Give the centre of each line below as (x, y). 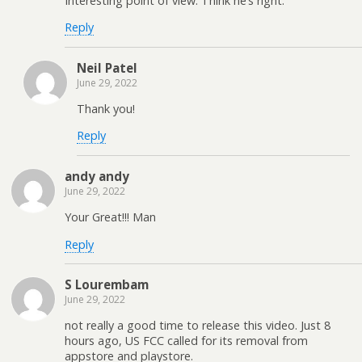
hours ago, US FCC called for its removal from (186, 341)
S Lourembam (107, 284)
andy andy (97, 176)
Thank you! (106, 108)
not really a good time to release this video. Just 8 (198, 326)
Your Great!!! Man (110, 217)
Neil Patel (107, 67)
